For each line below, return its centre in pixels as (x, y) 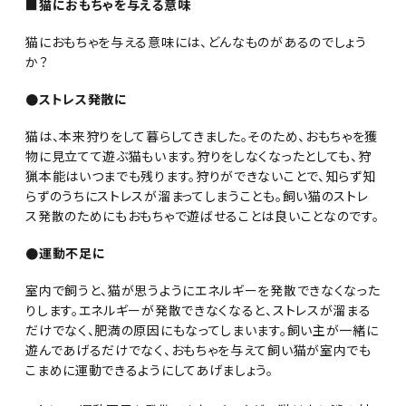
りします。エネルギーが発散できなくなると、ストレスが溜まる (198, 309)
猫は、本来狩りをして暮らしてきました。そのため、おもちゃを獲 (202, 135)
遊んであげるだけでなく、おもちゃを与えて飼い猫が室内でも (198, 349)
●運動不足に (66, 252)
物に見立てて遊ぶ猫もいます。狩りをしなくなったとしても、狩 (198, 155)
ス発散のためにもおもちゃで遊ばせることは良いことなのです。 (203, 215)
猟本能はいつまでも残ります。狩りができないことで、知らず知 (201, 175)
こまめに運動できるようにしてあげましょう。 (150, 369)
